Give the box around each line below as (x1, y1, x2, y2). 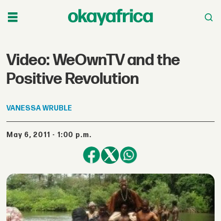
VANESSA (6, 104, 41, 112)
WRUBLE (42, 104, 73, 112)
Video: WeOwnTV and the (6, 50, 181, 70)
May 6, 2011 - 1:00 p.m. (13, 131, 92, 140)
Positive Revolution (6, 69, 140, 89)
